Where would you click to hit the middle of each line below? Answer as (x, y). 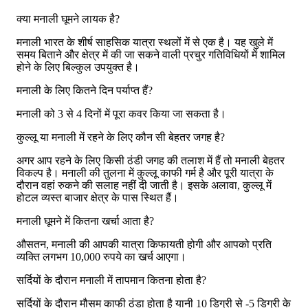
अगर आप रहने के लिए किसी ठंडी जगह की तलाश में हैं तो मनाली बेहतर (151, 160)
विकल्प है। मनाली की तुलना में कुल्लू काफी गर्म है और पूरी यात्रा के (145, 173)
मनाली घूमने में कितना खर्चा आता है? (85, 221)
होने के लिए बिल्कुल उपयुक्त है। (78, 67)
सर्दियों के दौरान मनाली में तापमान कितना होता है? (111, 280)
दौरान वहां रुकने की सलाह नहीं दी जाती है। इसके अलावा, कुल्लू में (144, 185)
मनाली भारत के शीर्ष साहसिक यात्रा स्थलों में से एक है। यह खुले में (145, 42)
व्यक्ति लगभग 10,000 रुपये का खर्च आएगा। (101, 256)
